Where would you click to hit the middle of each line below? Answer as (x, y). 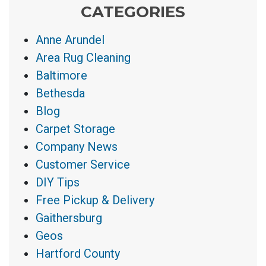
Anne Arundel (70, 40)
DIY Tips (58, 183)
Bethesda (60, 94)
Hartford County (78, 254)
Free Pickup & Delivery (95, 200)
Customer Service (83, 165)
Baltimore (61, 76)
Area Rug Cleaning (83, 58)
